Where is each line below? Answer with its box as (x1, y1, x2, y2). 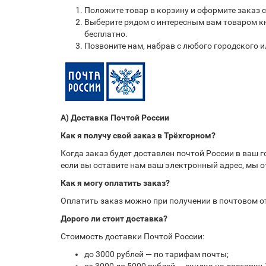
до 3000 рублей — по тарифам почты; (84, 249, 229, 259)
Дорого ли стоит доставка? (61, 214, 167, 223)
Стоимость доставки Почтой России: (61, 232, 204, 241)
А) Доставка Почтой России (61, 113, 169, 122)
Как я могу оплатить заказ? (61, 178, 170, 188)
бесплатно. (84, 29, 128, 39)
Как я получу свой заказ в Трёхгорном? (61, 131, 216, 140)
